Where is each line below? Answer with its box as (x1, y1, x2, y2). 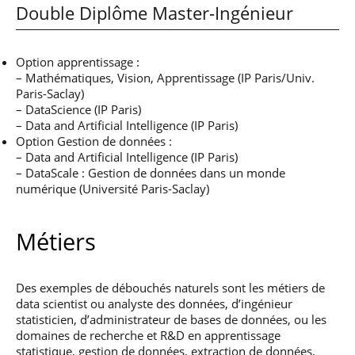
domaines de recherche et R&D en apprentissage (16, 327, 281, 343)
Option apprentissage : (16, 54, 139, 70)
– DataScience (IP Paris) (16, 101, 141, 117)
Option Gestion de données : (16, 133, 172, 149)
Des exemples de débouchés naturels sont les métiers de (16, 280, 325, 296)
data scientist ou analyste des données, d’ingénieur (16, 296, 292, 311)
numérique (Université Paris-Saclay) (16, 181, 209, 197)
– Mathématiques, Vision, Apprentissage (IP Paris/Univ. (16, 70, 315, 86)
